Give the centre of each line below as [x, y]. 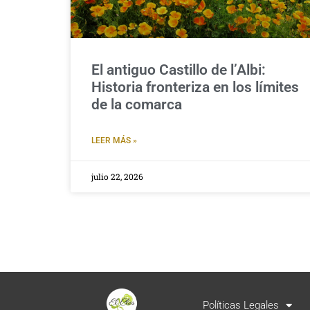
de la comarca [137, 104]
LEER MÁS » [114, 140]
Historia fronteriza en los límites [195, 87]
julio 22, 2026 [117, 176]
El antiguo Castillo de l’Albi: [179, 70]
